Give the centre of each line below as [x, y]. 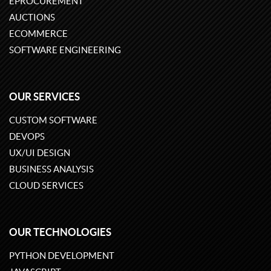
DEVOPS [27, 137]
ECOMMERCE [38, 34]
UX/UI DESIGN [40, 153]
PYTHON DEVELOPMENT [62, 256]
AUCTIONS [32, 18]
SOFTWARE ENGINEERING [65, 50]
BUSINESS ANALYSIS [51, 169]
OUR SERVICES [44, 97]
